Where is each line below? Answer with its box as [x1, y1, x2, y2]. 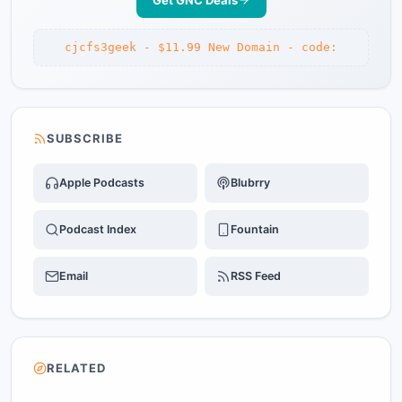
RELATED [47, 361, 107, 375]
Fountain [231, 223, 279, 236]
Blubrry [231, 176, 270, 189]
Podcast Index [59, 223, 136, 236]
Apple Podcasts [59, 176, 144, 189]
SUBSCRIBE [47, 131, 124, 145]
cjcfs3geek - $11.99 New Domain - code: [65, 40, 337, 54]
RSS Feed [231, 269, 281, 283]
